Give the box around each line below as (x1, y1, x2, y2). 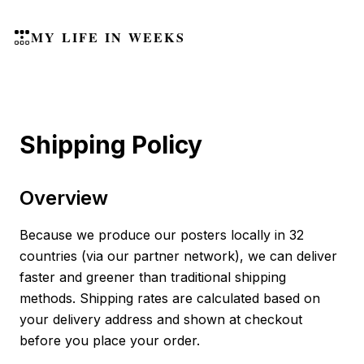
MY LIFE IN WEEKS (31, 27, 185, 46)
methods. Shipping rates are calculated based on (19, 290, 320, 306)
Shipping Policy (19, 130, 202, 159)
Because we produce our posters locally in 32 (19, 227, 304, 243)
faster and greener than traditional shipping (19, 269, 286, 285)
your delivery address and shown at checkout (19, 311, 302, 327)
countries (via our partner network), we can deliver (19, 248, 337, 264)
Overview (19, 186, 108, 210)
